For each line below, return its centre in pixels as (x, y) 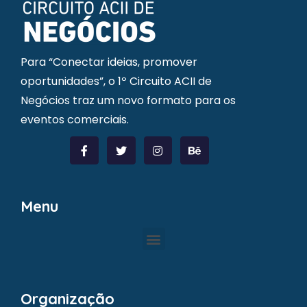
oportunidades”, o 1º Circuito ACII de (116, 81)
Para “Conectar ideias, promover (109, 62)
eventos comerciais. (75, 119)
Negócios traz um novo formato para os (128, 100)
